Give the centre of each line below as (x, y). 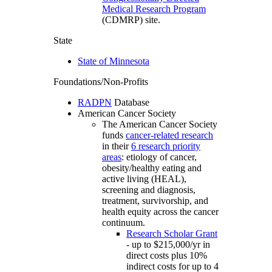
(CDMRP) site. (132, 20)
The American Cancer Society (160, 124)
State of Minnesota (114, 61)
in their (117, 146)
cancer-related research (169, 135)
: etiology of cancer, (159, 157)
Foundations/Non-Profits (101, 82)
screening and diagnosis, (149, 190)
